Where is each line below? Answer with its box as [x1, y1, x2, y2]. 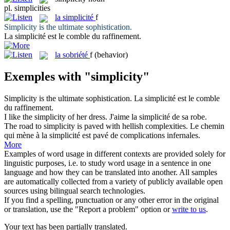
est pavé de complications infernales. [80, 130, 200, 140]
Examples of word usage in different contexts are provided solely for [4, 149, 225, 158]
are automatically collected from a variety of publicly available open [4, 177, 223, 186]
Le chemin [190, 121, 224, 130]
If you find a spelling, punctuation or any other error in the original [4, 195, 219, 204]
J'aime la [109, 112, 139, 121]
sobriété [63, 50, 88, 59]
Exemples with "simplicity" [4, 69, 149, 83]
